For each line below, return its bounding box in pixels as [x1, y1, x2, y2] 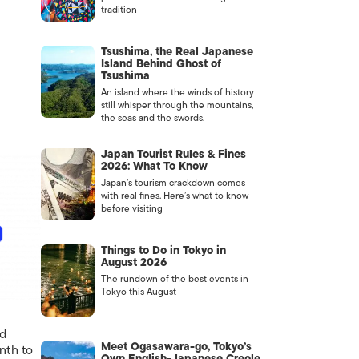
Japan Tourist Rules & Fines [100, 145, 246, 163]
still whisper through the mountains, [100, 97, 253, 113]
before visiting [100, 200, 163, 216]
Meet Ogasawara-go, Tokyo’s [100, 337, 252, 356]
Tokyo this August [100, 284, 176, 300]
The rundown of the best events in [100, 271, 248, 287]
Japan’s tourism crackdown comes [100, 175, 245, 191]
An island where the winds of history [100, 84, 254, 100]
